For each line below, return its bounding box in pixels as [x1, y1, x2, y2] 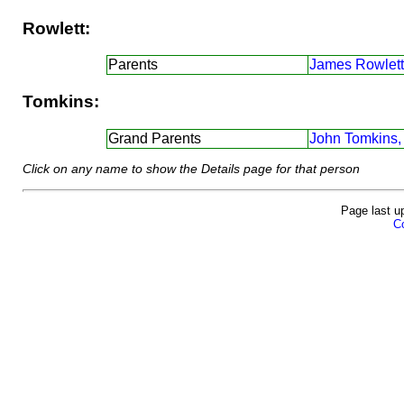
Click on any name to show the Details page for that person [22, 161, 360, 177]
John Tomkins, [309, 130, 401, 146]
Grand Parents [108, 130, 201, 146]
